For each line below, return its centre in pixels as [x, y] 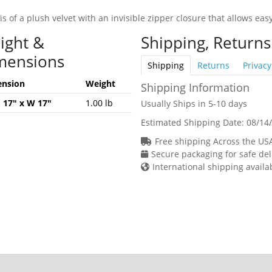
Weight [100, 83]
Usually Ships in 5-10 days [194, 103]
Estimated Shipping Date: [193, 122]
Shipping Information [195, 87]
